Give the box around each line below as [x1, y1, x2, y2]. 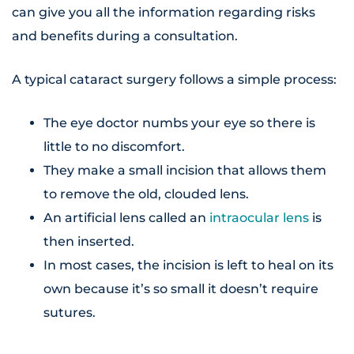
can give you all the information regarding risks [12, 5, 315, 21]
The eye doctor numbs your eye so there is [43, 115, 315, 131]
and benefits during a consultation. [12, 28, 238, 44]
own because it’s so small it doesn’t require [43, 281, 318, 297]
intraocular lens [209, 210, 309, 226]
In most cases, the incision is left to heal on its [43, 258, 333, 273]
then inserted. [43, 234, 134, 250]
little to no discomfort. [43, 139, 185, 155]
